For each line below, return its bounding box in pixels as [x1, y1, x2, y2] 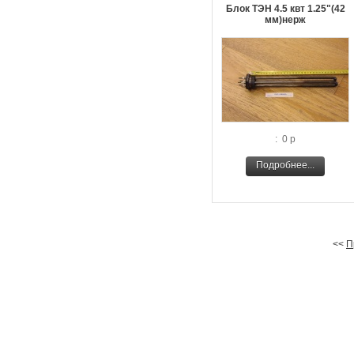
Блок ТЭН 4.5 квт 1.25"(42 [225, 3, 345, 14]
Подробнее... [256, 160, 314, 171]
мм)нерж [265, 14, 306, 25]
